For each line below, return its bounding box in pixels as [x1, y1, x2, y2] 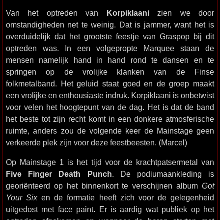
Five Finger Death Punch [6, 169, 112, 178]
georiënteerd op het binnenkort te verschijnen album [6, 181, 202, 190]
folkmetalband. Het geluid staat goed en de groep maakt [6, 79, 214, 88]
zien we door [149, 8, 215, 17]
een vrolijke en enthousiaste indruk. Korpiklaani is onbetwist [6, 91, 214, 100]
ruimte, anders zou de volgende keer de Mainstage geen [6, 126, 214, 135]
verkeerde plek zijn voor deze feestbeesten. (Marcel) [6, 138, 187, 147]
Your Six [6, 193, 38, 202]
